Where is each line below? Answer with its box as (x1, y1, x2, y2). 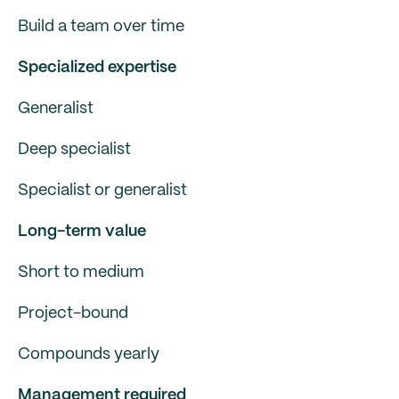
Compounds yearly (18, 346, 159, 362)
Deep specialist (18, 142, 131, 158)
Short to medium (18, 265, 144, 281)
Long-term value (18, 224, 146, 240)
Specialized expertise (18, 60, 176, 76)
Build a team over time (18, 19, 184, 35)
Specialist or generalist (18, 183, 187, 199)
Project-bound (18, 305, 128, 322)
